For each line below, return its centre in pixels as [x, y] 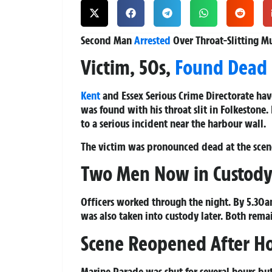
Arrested [152, 40]
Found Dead [221, 68]
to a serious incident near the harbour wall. [173, 124]
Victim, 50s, [128, 68]
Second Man [107, 40]
